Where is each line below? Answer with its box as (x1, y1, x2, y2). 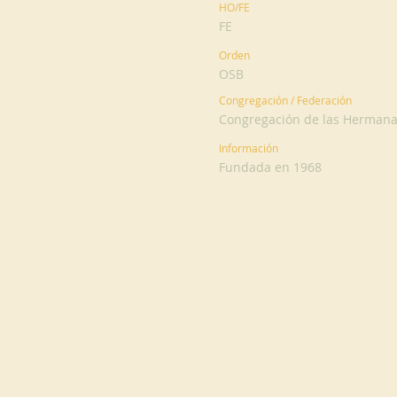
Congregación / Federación (219, 93, 352, 107)
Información (219, 141, 278, 155)
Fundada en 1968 (219, 159, 322, 175)
